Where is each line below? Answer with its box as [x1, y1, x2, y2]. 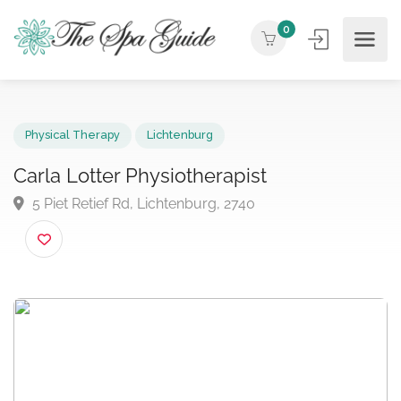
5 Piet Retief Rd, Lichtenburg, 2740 [30, 211, 277, 231]
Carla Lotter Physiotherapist [14, 177, 290, 203]
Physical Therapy [27, 139, 131, 155]
